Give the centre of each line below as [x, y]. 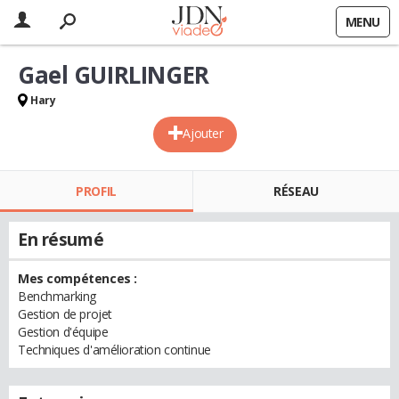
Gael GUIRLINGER [114, 75]
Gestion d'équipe [63, 332]
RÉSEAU [296, 191]
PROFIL [96, 191]
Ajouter [203, 133]
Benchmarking [57, 296]
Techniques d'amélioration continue [114, 350]
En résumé [61, 240]
